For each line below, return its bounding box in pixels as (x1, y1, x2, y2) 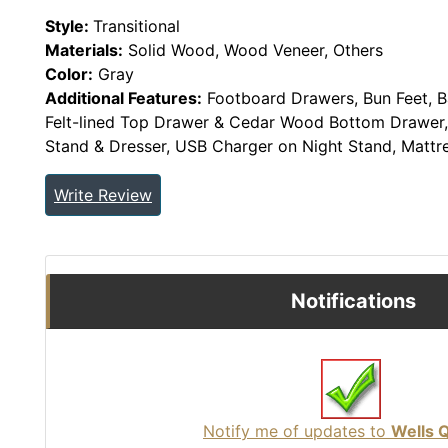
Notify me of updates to (203, 420, 391, 441)
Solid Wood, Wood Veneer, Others (123, 39, 383, 60)
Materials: (45, 39, 123, 60)
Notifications (290, 288, 416, 313)
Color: (45, 63, 93, 84)
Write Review (54, 184, 152, 205)
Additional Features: (45, 87, 202, 108)
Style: (45, 15, 93, 36)
